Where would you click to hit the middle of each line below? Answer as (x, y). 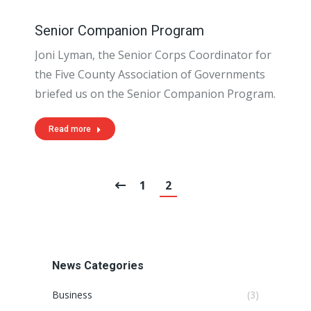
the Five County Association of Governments (150, 74)
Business (72, 295)
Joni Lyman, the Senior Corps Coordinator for (153, 55)
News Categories (98, 266)
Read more (70, 129)
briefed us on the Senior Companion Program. (155, 94)
